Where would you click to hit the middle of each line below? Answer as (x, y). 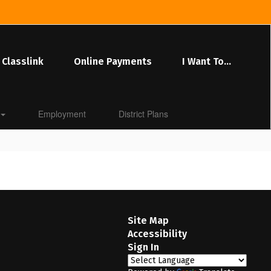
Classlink (22, 61)
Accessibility (157, 234)
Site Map (148, 220)
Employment (62, 114)
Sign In (143, 247)
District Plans (143, 114)
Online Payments (113, 61)
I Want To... (206, 61)
